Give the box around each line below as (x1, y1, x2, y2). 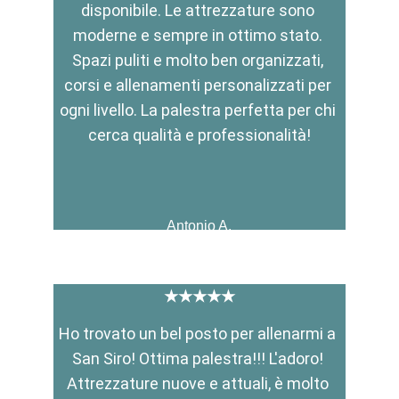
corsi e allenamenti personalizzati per (63, 76, 335, 94)
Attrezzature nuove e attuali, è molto (66, 374, 332, 393)
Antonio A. (167, 218, 232, 233)
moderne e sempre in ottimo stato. (72, 26, 326, 45)
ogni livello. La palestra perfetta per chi (59, 101, 339, 119)
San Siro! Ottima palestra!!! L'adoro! (71, 349, 327, 368)
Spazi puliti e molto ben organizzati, (71, 51, 327, 69)
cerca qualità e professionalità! (87, 126, 311, 144)
